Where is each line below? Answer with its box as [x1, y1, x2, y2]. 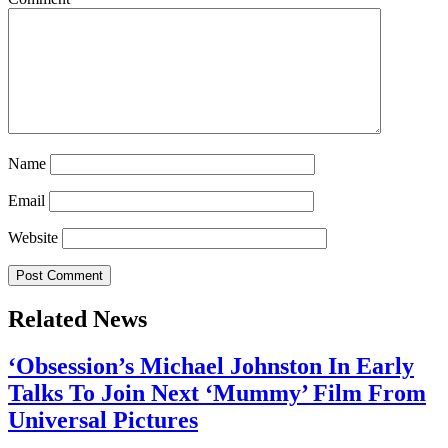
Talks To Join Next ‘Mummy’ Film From [8, 380, 426, 407]
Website [8, 229, 58, 247]
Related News [8, 306, 147, 333]
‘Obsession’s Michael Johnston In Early [8, 353, 414, 380]
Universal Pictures [8, 407, 198, 434]
